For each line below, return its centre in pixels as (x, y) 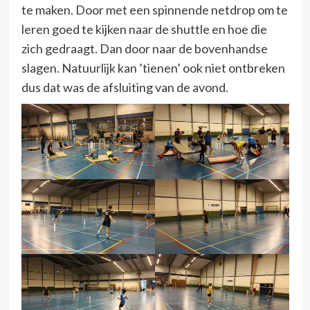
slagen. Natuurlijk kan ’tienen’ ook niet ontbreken (153, 67)
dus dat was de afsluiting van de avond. (125, 87)
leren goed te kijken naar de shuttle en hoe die (144, 29)
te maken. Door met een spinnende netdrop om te (154, 9)
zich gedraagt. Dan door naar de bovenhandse (144, 48)
